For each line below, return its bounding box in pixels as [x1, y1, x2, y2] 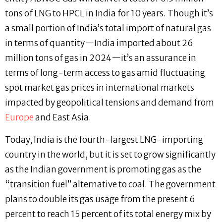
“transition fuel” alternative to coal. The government [5, 178, 216, 190]
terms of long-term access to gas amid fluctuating [5, 67, 205, 79]
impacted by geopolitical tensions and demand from [5, 97, 214, 109]
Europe [5, 112, 35, 123]
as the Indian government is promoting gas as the [5, 164, 201, 175]
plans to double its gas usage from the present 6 [5, 193, 195, 205]
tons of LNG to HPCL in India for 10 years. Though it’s [5, 8, 213, 19]
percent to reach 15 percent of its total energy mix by [5, 208, 211, 220]
